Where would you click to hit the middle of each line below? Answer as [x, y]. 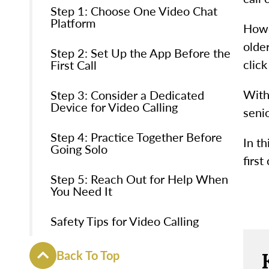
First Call [73, 65]
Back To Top [88, 255]
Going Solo [79, 149]
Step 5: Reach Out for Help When [139, 179]
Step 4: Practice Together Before [136, 137]
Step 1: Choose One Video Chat [134, 11]
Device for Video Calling [114, 107]
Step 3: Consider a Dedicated [127, 95]
